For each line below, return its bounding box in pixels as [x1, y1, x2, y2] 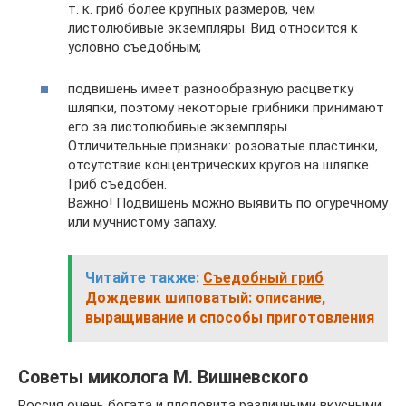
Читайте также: [85, 268, 199, 286]
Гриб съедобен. [68, 175, 167, 192]
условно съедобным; [68, 38, 201, 55]
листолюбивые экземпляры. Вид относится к [68, 19, 358, 36]
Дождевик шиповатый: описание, [85, 288, 325, 306]
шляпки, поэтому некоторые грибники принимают [68, 99, 384, 116]
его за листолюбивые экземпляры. [68, 118, 290, 135]
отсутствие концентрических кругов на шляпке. [68, 156, 372, 173]
